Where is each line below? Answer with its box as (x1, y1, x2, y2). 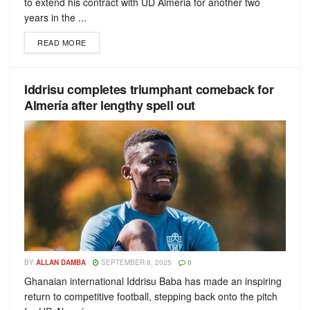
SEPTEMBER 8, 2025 (99, 257, 172, 267)
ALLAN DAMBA (36, 257, 86, 267)
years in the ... (24, 10, 86, 24)
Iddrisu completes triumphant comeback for (24, 80, 274, 98)
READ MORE (37, 37, 86, 48)
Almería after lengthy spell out (24, 96, 195, 114)
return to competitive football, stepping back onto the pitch (24, 289, 277, 303)
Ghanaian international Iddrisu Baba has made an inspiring (24, 274, 282, 288)
